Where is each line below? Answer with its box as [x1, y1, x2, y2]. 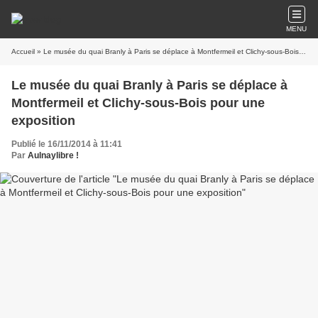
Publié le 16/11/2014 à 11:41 [11, 139, 122, 149]
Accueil [11, 48, 35, 55]
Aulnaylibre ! [28, 150, 79, 160]
